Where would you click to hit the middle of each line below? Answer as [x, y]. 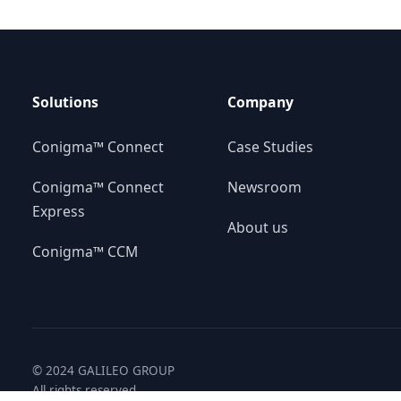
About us [258, 227]
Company [260, 102]
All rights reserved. [86, 390]
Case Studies [270, 146]
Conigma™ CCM [85, 251]
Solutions [65, 102]
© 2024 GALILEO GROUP [103, 370]
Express [59, 211]
